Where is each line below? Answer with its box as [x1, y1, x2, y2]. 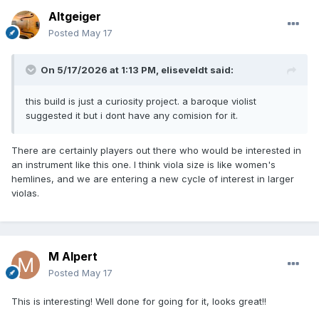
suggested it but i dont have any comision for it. [26, 109, 238, 121]
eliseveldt [161, 63, 208, 75]
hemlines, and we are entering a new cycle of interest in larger [11, 172, 294, 184]
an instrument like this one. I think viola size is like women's [11, 158, 276, 170]
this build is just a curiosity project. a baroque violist [26, 95, 256, 107]
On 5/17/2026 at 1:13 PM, [41, 63, 161, 75]
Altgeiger [48, 9, 101, 23]
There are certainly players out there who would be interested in [11, 144, 301, 156]
